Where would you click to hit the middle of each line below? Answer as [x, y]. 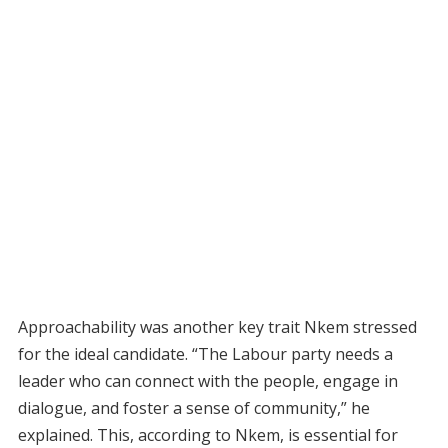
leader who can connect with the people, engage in [207, 380]
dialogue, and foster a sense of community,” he [193, 407]
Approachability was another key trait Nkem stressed [217, 326]
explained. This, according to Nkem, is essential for [207, 434]
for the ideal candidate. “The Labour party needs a [205, 353]
